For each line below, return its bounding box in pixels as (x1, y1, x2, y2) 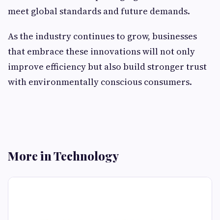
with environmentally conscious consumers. (8, 76, 192, 88)
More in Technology (8, 148, 119, 164)
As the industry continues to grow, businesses (8, 30, 197, 43)
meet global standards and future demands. (8, 5, 190, 18)
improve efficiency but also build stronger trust (8, 60, 207, 73)
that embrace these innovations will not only (8, 45, 195, 58)
